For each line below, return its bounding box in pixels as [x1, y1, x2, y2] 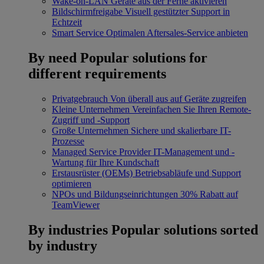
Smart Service [52, 27, 104, 38]
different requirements [28, 65, 166, 81]
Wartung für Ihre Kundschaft [52, 157, 159, 167]
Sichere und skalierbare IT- [131, 125, 231, 136]
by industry [28, 237, 97, 253]
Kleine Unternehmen [52, 104, 130, 114]
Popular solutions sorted [111, 222, 258, 237]
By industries [28, 222, 108, 237]
